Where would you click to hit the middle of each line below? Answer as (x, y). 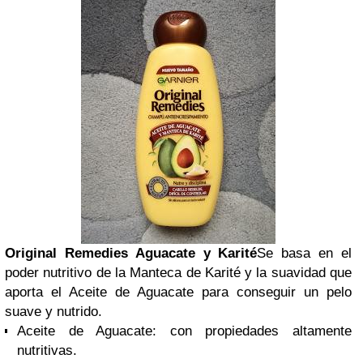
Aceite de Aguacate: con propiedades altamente (184, 331)
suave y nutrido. (53, 312)
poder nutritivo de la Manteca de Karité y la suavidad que (178, 273)
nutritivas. (47, 350)
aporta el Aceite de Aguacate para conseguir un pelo (178, 292)
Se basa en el (305, 253)
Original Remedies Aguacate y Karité (131, 253)
